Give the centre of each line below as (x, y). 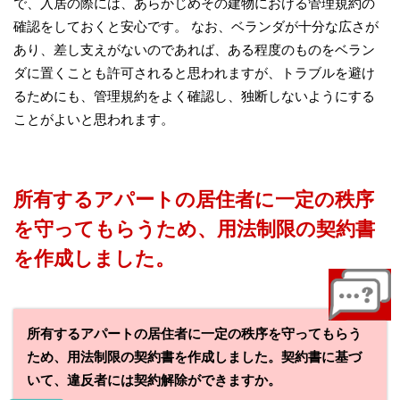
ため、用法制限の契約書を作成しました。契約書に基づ (194, 357)
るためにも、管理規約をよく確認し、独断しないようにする (194, 96)
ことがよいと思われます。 (94, 119)
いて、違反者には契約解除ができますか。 (154, 380)
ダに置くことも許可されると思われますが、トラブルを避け (194, 72)
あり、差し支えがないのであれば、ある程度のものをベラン (194, 49)
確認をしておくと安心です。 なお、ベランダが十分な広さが (196, 26)
